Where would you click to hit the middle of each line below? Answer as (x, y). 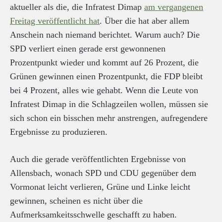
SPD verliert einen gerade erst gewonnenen (88, 49)
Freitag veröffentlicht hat (55, 21)
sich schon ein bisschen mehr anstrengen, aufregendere (109, 118)
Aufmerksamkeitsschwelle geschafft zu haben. (93, 215)
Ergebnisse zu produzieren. (59, 132)
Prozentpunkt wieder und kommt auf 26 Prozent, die (104, 63)
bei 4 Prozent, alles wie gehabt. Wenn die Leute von (104, 90)
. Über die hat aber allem (144, 21)
